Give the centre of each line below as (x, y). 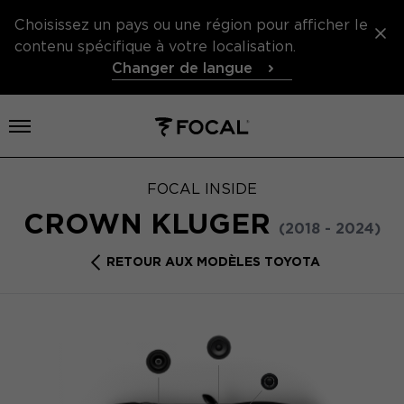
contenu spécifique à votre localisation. (155, 46)
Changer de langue (182, 68)
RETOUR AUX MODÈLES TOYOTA (213, 262)
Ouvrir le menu (73, 126)
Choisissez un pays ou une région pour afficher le (191, 25)
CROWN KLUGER (151, 223)
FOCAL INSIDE (202, 188)
